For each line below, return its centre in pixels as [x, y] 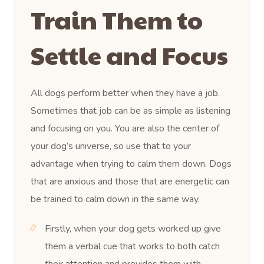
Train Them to [117, 19]
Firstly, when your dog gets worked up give [133, 228]
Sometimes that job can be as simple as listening [131, 110]
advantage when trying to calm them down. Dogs [131, 164]
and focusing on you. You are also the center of [125, 128]
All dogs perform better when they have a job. [126, 93]
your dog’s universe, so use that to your [111, 146]
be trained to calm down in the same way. [115, 199]
